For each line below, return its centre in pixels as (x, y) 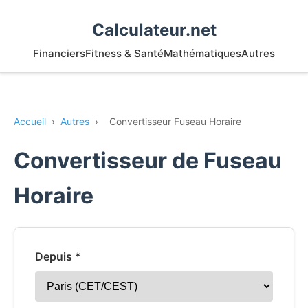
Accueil (30, 121)
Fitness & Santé (124, 53)
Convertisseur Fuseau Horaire (175, 121)
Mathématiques (202, 53)
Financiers (59, 53)
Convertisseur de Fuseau (148, 161)
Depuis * (58, 256)
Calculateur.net (154, 30)
